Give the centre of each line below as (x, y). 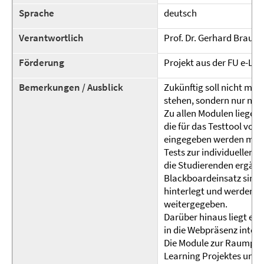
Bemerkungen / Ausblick (71, 87)
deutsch (180, 13)
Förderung (42, 62)
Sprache (37, 13)
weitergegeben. (196, 204)
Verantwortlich (51, 38)
